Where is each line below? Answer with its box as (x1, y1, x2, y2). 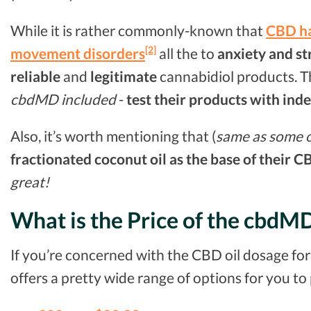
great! (10, 173, 49, 191)
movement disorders (10, 44, 145, 62)
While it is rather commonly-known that (10, 21, 266, 39)
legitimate (90, 67, 157, 85)
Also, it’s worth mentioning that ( (10, 127, 216, 145)
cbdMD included (10, 90, 116, 108)
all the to (156, 44, 217, 62)
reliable (10, 67, 60, 85)
